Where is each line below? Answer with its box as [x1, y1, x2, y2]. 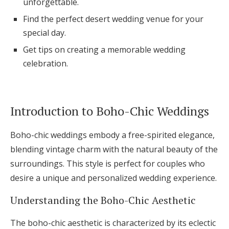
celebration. [23, 58, 68, 70]
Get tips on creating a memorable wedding [23, 44, 186, 56]
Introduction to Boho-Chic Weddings [10, 103, 209, 120]
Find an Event [85, 45, 144, 56]
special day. [23, 27, 66, 39]
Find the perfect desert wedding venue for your [23, 13, 203, 25]
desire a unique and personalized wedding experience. [10, 172, 217, 184]
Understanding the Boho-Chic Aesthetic [10, 193, 196, 208]
